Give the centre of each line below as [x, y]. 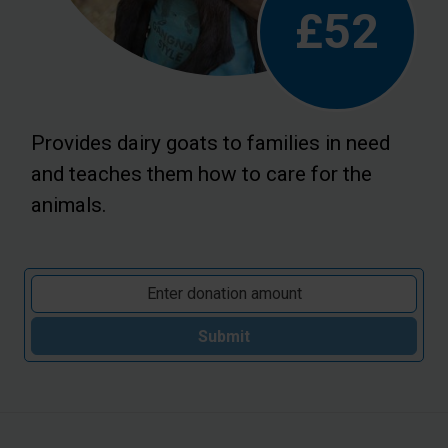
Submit [224, 336]
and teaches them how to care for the [201, 174]
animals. [69, 205]
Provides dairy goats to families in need [210, 143]
